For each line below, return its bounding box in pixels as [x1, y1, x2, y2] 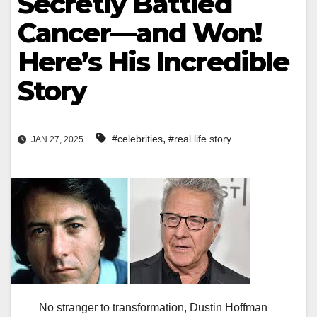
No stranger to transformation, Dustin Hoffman [39, 301, 267, 314]
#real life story [168, 133, 231, 145]
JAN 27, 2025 [29, 134, 83, 145]
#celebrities [112, 133, 163, 145]
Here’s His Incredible [18, 45, 289, 79]
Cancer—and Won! [18, 16, 262, 50]
